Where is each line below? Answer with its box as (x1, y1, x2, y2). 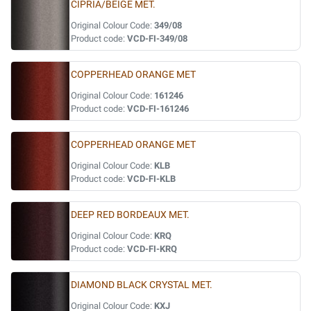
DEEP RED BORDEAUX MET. (71, 209, 190, 221)
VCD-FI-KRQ (127, 244, 177, 254)
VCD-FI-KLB (127, 174, 176, 184)
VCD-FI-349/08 (127, 33, 187, 44)
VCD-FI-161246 (127, 103, 189, 114)
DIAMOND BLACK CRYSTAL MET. (71, 279, 212, 291)
